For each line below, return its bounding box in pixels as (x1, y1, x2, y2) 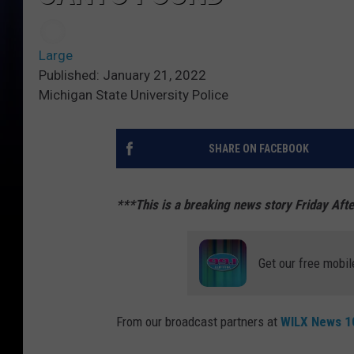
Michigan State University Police (39, 87, 228, 104)
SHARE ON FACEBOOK (208, 142, 309, 156)
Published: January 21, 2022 (39, 67, 206, 84)
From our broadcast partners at (116, 314, 281, 330)
